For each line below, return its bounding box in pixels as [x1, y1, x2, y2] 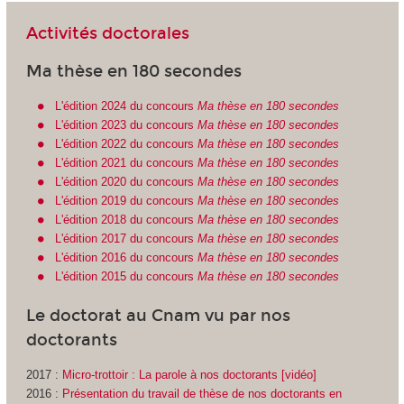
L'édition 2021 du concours [55, 156, 198, 170]
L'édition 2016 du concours [55, 251, 198, 265]
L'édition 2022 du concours [55, 137, 198, 151]
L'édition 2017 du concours [55, 232, 198, 246]
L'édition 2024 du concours [55, 99, 198, 114]
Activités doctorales [25, 23, 189, 44]
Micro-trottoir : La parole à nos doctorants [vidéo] [61, 368, 317, 382]
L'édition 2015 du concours [55, 270, 198, 284]
